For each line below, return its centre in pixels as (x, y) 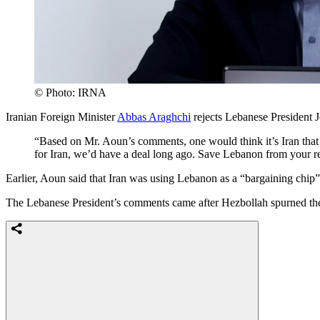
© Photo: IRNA (70, 93)
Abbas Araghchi (154, 117)
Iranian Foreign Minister (61, 117)
